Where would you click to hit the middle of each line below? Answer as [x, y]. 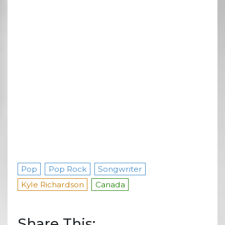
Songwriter [120, 169]
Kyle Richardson [53, 184]
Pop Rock [68, 169]
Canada [110, 184]
